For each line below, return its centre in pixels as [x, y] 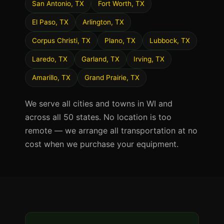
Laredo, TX [50, 59]
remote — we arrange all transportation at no [111, 130]
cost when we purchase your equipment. [102, 144]
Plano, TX [120, 40]
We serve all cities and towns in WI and [99, 103]
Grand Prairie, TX [112, 77]
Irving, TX [149, 59]
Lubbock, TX [170, 40]
